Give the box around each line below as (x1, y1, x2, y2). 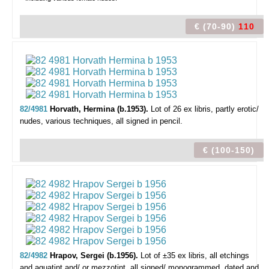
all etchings (210, 251, 249, 260)
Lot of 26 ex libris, (151, 104, 213, 113)
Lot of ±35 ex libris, (141, 251, 207, 260)
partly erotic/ (216, 104, 259, 113)
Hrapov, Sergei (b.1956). (50, 251, 141, 260)
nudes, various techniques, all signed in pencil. (20, 116, 183, 125)
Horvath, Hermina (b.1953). (50, 104, 151, 113)
